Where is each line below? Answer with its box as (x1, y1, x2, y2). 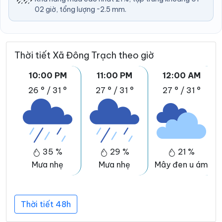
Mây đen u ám (155, 160, 208, 170)
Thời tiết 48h (21, 199, 71, 210)
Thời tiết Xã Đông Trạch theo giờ (14, 50, 154, 61)
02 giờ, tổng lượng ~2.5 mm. (35, 5, 126, 14)
